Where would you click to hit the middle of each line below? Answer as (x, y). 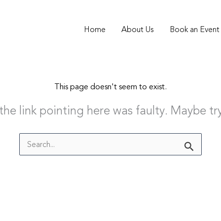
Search (30, 137)
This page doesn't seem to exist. (110, 87)
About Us (138, 29)
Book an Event (195, 29)
